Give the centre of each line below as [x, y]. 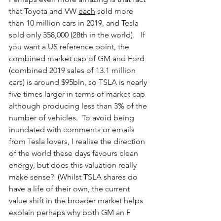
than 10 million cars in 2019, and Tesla [75, 23]
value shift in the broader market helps [77, 200]
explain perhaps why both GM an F [71, 212]
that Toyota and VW [44, 11]
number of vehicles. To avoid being [73, 117]
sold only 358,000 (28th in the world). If [78, 35]
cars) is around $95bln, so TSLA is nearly [79, 82]
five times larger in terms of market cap [78, 94]
